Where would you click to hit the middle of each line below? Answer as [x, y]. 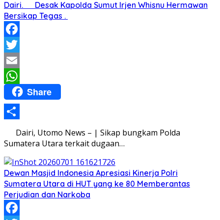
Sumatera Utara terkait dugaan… [64, 143]
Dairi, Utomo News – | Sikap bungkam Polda [92, 133]
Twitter [17, 60]
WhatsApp [23, 92]
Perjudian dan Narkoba [47, 194]
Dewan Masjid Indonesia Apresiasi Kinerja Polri [91, 173]
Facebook [22, 44]
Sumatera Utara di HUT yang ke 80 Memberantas [97, 184]
